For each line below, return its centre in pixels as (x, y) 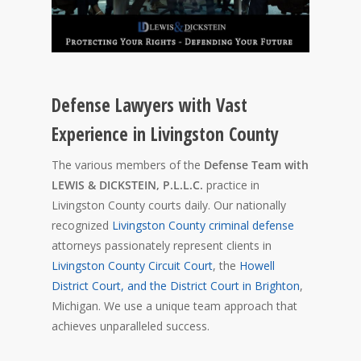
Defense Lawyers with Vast (149, 105)
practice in (231, 185)
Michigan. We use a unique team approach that (174, 306)
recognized (82, 225)
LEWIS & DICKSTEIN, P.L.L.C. (127, 185)
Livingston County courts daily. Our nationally (169, 205)
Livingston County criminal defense (203, 225)
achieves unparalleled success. (131, 326)
